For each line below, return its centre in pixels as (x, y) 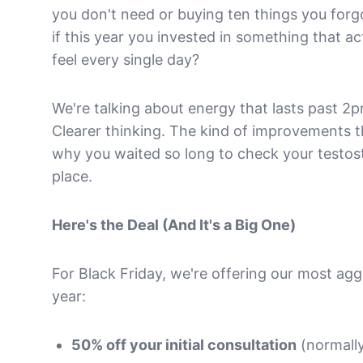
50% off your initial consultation (184, 345)
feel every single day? (126, 60)
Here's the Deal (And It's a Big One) (174, 225)
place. (72, 176)
